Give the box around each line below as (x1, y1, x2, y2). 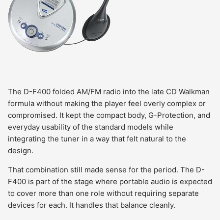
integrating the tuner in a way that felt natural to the (8, 134, 186, 143)
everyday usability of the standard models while (8, 122, 173, 132)
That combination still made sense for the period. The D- (8, 165, 205, 174)
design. (8, 146, 33, 155)
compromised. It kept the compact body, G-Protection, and (8, 110, 210, 120)
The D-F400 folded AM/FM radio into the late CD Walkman (8, 87, 210, 96)
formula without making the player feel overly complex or (8, 99, 206, 108)
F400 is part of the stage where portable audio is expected (8, 177, 212, 186)
